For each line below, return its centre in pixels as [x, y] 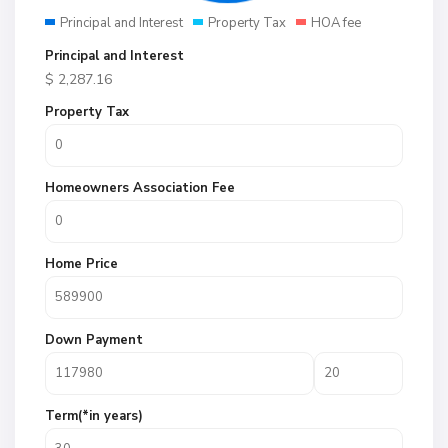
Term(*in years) [94, 416]
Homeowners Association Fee [140, 188]
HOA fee [336, 23]
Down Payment [94, 340]
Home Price [81, 264]
